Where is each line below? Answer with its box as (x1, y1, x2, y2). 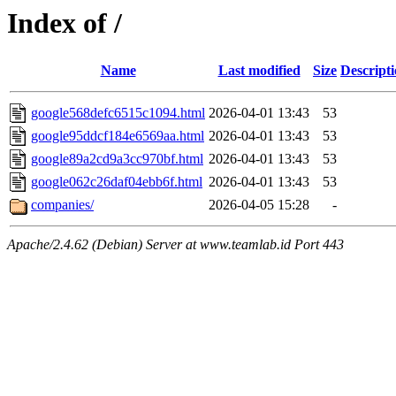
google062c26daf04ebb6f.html (31, 174, 202, 190)
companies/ (31, 197, 94, 213)
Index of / (7, 7, 122, 39)
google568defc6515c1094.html (31, 105, 205, 121)
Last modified (217, 63, 301, 79)
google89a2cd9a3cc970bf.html (31, 151, 203, 167)
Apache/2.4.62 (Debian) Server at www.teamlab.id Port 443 (7, 237, 344, 253)
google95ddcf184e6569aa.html (31, 128, 204, 144)
